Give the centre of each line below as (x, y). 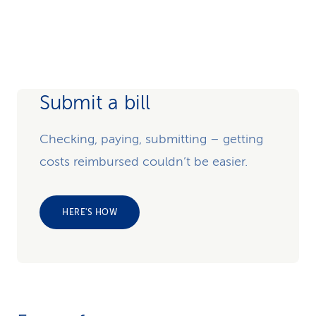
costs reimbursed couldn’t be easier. (144, 162)
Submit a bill (95, 103)
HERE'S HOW (90, 212)
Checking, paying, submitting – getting (151, 139)
